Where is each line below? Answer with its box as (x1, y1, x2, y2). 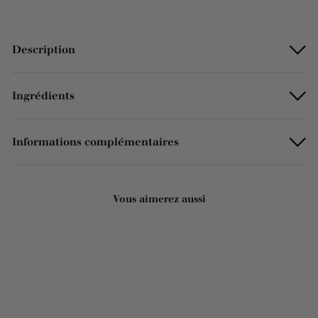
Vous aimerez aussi (112, 192, 206, 205)
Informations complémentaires (12, 134, 179, 148)
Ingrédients (12, 88, 75, 102)
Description (12, 42, 75, 56)
